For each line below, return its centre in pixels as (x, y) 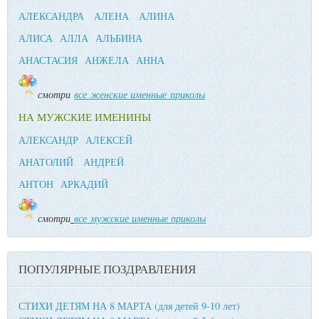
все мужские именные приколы (140, 219)
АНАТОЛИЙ (46, 162)
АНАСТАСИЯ (48, 61)
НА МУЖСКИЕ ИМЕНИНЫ (85, 117)
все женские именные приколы (140, 95)
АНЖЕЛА (107, 61)
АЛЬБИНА (119, 38)
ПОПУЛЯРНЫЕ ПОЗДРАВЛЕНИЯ (107, 269)
